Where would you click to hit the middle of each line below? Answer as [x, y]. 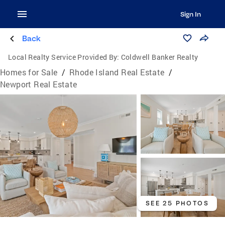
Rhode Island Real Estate [117, 72]
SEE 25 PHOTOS [177, 203]
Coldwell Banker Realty [159, 57]
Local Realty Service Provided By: [64, 57]
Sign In [190, 14]
